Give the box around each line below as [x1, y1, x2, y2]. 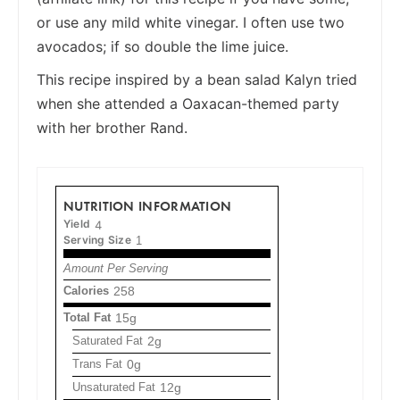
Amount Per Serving [63, 261, 168, 275]
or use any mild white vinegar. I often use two [37, 12, 345, 31]
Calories [63, 283, 109, 297]
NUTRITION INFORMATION [63, 196, 232, 214]
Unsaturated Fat [72, 379, 155, 394]
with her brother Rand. [37, 118, 187, 137]
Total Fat [63, 310, 111, 324]
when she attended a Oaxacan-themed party [37, 94, 339, 112]
